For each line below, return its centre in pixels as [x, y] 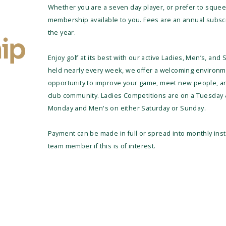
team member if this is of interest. [102, 146]
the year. [62, 32]
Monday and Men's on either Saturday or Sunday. [127, 108]
